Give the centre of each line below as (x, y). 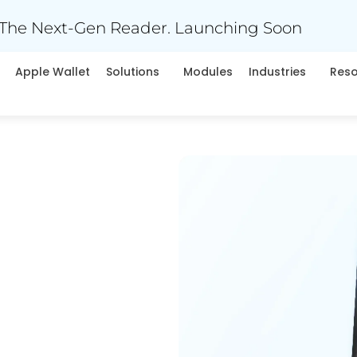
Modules (208, 71)
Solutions (133, 71)
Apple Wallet (53, 71)
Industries (278, 71)
